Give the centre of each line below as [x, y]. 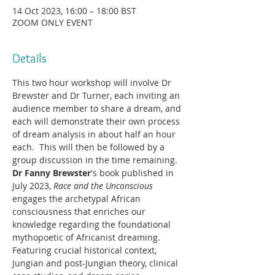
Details [29, 58]
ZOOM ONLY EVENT [52, 22]
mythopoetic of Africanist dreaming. [86, 237]
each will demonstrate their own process [97, 121]
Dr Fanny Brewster [52, 173]
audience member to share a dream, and [98, 108]
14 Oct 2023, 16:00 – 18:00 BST [74, 11]
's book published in [134, 173]
